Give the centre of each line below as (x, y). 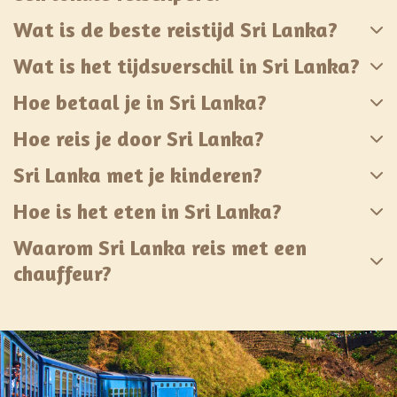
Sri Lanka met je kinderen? (138, 175)
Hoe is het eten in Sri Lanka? (148, 211)
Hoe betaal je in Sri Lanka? (140, 102)
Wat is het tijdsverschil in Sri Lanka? (187, 66)
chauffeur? (62, 273)
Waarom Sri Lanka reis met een (160, 247)
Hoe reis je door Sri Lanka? (139, 138)
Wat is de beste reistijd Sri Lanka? (175, 29)
